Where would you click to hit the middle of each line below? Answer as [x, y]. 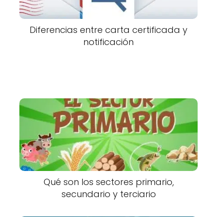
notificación [108, 42]
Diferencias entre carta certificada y [108, 30]
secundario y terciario [108, 194]
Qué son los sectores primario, [108, 182]
